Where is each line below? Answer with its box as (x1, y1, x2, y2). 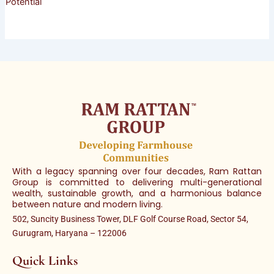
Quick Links (12, 253, 78, 269)
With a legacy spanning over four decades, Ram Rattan (12, 165, 262, 178)
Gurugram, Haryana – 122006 (12, 228, 127, 239)
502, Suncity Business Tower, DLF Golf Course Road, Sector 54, (12, 214, 248, 224)
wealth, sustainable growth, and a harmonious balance (12, 187, 262, 200)
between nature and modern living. (12, 198, 163, 211)
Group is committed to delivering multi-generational (12, 176, 262, 189)
